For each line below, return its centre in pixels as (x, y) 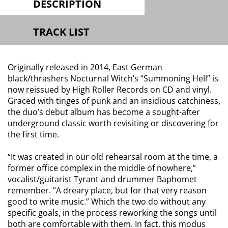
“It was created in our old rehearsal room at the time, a (113, 157)
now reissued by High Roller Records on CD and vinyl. (110, 90)
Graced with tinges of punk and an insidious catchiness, (114, 101)
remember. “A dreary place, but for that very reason (107, 190)
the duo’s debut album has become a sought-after (104, 112)
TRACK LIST (61, 32)
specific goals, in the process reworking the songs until (112, 213)
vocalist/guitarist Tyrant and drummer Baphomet (102, 179)
